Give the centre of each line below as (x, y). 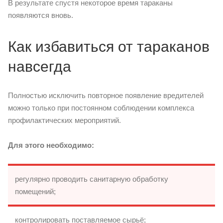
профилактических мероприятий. (64, 120)
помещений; (35, 191)
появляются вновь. (41, 15)
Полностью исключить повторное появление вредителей (106, 95)
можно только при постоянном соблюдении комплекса (101, 108)
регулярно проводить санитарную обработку (92, 179)
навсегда (40, 66)
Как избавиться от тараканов (109, 46)
